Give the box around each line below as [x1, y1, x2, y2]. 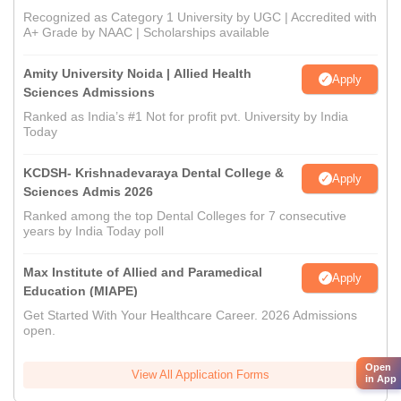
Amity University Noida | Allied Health [23, 66, 252, 81]
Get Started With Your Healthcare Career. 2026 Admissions [23, 308, 357, 323]
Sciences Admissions [23, 85, 155, 100]
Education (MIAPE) [23, 284, 138, 299]
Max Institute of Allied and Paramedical [23, 265, 262, 280]
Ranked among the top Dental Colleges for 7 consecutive [23, 209, 346, 224]
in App [365, 373, 397, 384]
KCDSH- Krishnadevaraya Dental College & [23, 166, 284, 181]
